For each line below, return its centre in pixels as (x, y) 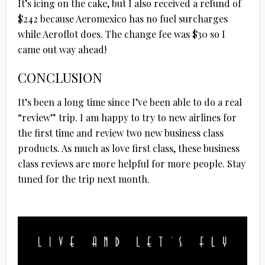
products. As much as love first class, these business (128, 148)
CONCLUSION (60, 77)
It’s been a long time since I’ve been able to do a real (130, 102)
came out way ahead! (62, 49)
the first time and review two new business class (120, 132)
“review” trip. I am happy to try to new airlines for (127, 117)
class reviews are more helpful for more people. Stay (131, 163)
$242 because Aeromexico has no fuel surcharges (122, 18)
